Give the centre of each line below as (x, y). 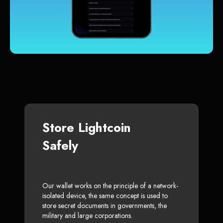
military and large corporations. (87, 216)
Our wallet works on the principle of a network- (110, 186)
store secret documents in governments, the (105, 206)
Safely (60, 146)
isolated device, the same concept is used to (105, 196)
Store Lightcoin (87, 128)
